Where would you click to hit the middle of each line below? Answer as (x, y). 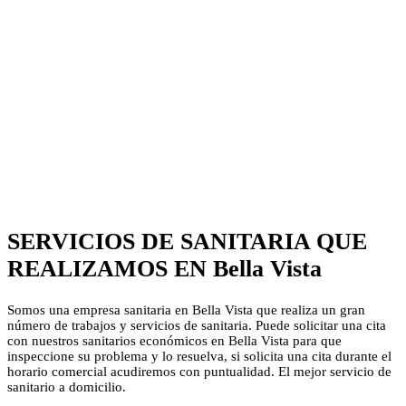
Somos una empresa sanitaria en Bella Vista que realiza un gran (186, 309)
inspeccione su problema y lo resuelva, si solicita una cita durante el (199, 356)
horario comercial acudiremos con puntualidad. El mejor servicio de (199, 371)
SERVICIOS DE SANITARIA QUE (187, 242)
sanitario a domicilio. (67, 387)
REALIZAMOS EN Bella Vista (164, 269)
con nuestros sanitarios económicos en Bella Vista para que (174, 340)
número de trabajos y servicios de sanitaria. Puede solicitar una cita (197, 325)
